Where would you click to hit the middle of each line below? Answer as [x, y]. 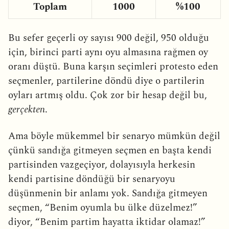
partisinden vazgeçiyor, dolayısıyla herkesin [102, 165]
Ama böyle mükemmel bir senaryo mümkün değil [114, 136]
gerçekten [27, 109]
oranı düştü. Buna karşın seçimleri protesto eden [113, 66]
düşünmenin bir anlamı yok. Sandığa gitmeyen [108, 193]
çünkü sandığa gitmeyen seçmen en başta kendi [110, 150]
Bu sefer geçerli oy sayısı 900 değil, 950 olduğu [109, 38]
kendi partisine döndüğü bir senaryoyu [92, 179]
